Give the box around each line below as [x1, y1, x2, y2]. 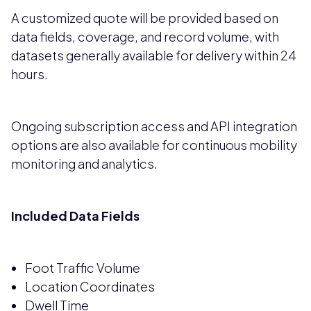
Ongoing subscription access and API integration [11, 118, 297, 135]
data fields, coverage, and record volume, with [11, 28, 279, 45]
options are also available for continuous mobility [11, 137, 297, 153]
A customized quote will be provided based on [11, 10, 278, 26]
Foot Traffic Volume [25, 260, 140, 276]
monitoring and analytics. [11, 155, 158, 172]
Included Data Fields [11, 208, 140, 224]
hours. [11, 66, 48, 83]
